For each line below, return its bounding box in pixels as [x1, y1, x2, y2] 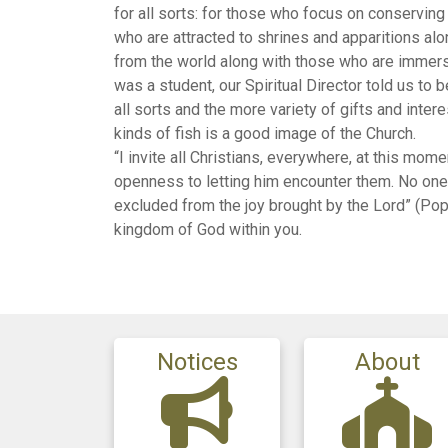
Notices [156, 348, 238, 376]
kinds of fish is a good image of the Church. [114, 124, 416, 143]
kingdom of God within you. [114, 220, 302, 239]
